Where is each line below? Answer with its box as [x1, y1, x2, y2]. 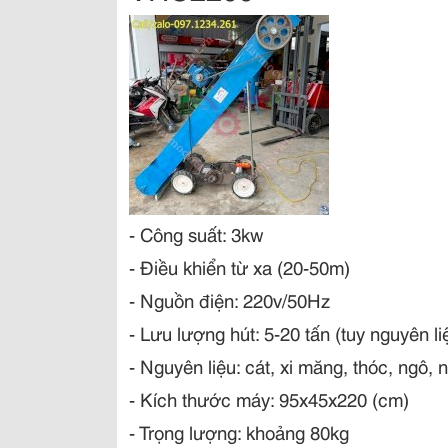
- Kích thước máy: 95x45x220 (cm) [129, 385, 409, 412]
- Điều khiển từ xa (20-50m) [129, 253, 350, 280]
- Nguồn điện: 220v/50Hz [129, 286, 330, 313]
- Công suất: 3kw [129, 220, 264, 247]
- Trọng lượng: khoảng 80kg [129, 418, 349, 445]
